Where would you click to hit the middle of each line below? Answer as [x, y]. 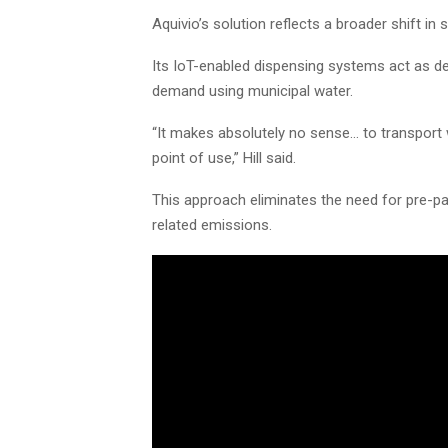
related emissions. [212, 224]
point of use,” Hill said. [224, 157]
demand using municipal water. [252, 90]
